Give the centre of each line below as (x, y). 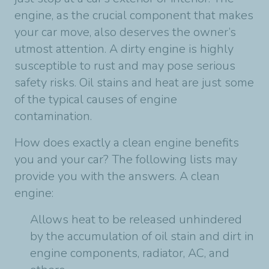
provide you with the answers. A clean (117, 176)
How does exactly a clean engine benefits (127, 142)
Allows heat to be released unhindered (136, 219)
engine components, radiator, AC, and (130, 253)
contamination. (53, 116)
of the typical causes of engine (96, 99)
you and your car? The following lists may (126, 159)
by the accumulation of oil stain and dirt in (142, 236)
